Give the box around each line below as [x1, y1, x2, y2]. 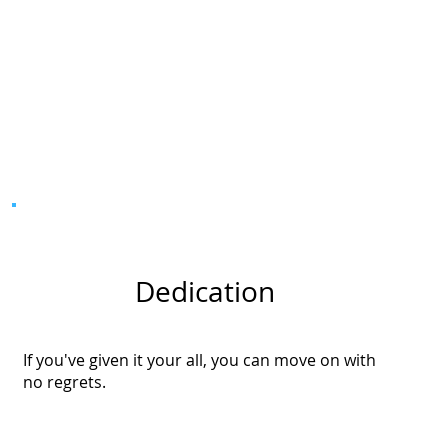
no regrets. [22, 371, 106, 394]
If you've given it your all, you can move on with [22, 349, 376, 372]
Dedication [134, 272, 275, 310]
